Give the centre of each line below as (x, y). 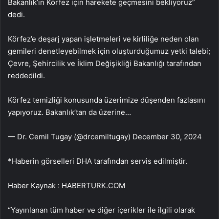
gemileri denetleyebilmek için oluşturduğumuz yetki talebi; (109, 51)
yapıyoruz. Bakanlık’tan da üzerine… (69, 112)
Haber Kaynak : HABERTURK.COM (66, 186)
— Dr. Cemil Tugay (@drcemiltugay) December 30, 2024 (105, 137)
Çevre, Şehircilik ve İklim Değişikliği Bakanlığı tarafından (105, 64)
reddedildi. (26, 76)
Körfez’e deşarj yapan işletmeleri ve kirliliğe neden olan (103, 39)
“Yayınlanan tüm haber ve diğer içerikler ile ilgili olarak (101, 210)
